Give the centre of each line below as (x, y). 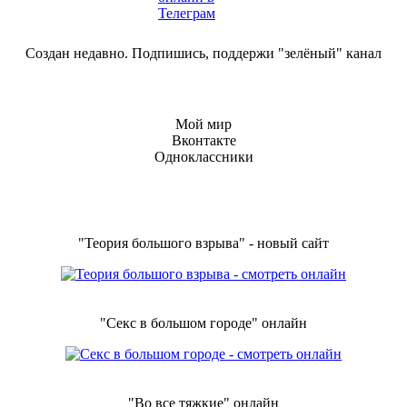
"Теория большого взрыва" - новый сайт (203, 243)
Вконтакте (203, 140)
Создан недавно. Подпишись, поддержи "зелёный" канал (203, 54)
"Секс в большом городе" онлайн (203, 323)
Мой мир (203, 124)
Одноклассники (203, 156)
